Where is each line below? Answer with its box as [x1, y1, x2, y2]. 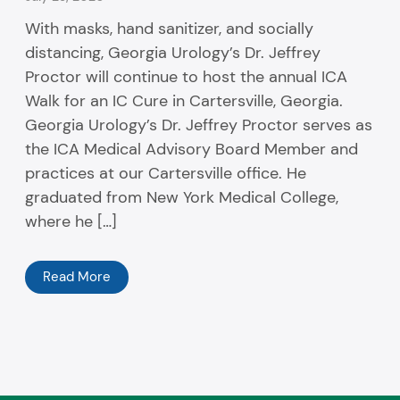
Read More [43, 268, 112, 287]
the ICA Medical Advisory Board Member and [25, 138, 359, 161]
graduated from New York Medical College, [25, 187, 339, 209]
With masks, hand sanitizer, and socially [25, 18, 314, 40]
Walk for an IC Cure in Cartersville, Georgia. [25, 90, 344, 112]
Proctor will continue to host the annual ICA [25, 66, 348, 88]
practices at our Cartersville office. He [25, 162, 307, 185]
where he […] [25, 211, 118, 233]
